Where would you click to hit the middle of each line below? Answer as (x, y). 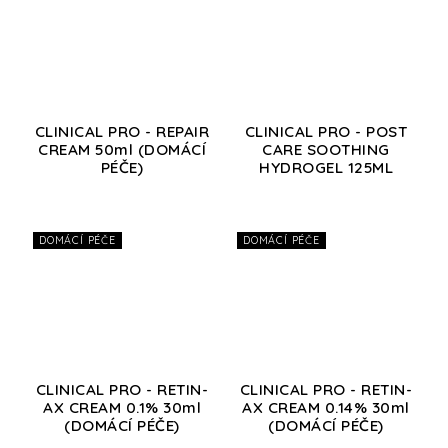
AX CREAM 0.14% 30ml (326, 407)
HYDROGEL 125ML (326, 168)
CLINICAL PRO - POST (326, 132)
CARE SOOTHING (326, 150)
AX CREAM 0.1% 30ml (122, 407)
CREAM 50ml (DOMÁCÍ (122, 150)
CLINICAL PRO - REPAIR (122, 132)
